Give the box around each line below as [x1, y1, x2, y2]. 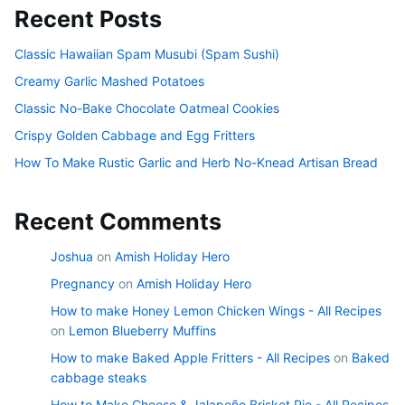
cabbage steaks [51, 370, 146, 386]
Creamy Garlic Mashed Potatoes [14, 73, 204, 89]
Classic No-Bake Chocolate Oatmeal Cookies [14, 100, 279, 117]
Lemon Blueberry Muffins [69, 323, 216, 339]
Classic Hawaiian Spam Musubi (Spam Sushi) [14, 46, 279, 62]
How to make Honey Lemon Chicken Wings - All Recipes [51, 303, 381, 319]
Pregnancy [51, 276, 115, 292]
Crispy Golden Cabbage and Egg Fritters [14, 127, 255, 144]
